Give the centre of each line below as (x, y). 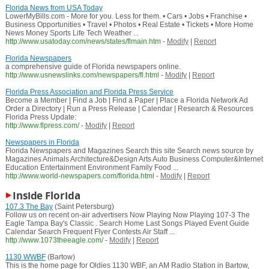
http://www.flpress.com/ (42, 126)
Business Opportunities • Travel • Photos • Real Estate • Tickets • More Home (129, 25)
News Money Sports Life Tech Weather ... (72, 33)
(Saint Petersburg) (83, 207)
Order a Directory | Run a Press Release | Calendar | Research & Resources (129, 109)
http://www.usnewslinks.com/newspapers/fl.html (82, 75)
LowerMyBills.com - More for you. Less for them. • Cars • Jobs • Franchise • (126, 17)
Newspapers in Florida (42, 143)
